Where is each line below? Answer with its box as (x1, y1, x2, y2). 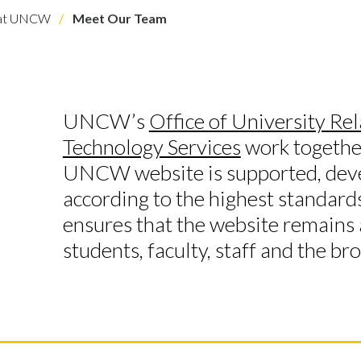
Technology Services (62, 133, 241, 160)
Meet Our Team (70, 10, 167, 26)
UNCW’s (62, 107, 149, 134)
